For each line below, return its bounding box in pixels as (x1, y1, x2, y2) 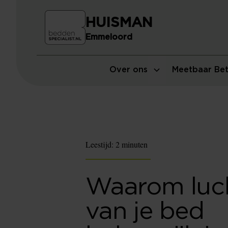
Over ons (109, 66, 148, 74)
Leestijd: (85, 139, 116, 150)
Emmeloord (85, 33, 132, 42)
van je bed (85, 199, 205, 224)
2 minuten (116, 139, 148, 150)
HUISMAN (85, 16, 153, 30)
